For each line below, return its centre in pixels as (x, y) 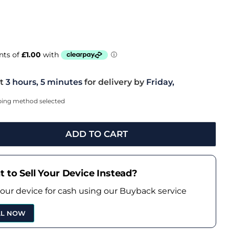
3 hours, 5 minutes (43, 82)
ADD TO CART (96, 134)
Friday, (160, 82)
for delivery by (115, 82)
